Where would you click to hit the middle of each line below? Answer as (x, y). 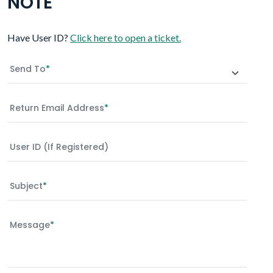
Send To (28, 69)
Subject (26, 186)
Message (30, 225)
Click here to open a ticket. (126, 37)
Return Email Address (57, 108)
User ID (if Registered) (59, 147)
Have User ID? (39, 37)
